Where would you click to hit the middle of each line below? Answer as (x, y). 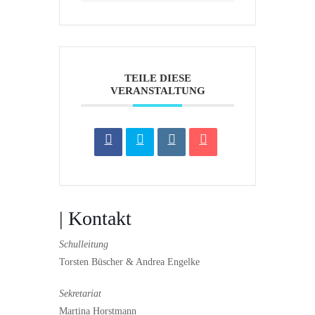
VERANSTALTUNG (157, 90)
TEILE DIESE (157, 78)
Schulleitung (84, 244)
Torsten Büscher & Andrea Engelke (129, 262)
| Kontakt (95, 218)
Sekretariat (80, 293)
